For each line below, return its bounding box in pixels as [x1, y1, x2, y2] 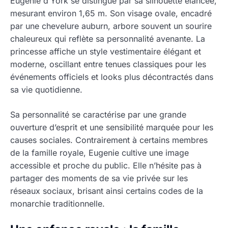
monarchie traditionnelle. [10, 198, 105, 209]
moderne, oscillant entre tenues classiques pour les [10, 59, 206, 69]
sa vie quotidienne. [10, 84, 82, 95]
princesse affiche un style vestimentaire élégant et [10, 46, 201, 56]
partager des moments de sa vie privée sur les [10, 173, 188, 183]
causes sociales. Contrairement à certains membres [10, 134, 208, 145]
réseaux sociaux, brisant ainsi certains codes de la [10, 185, 203, 196]
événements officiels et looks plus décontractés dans [10, 71, 213, 82]
